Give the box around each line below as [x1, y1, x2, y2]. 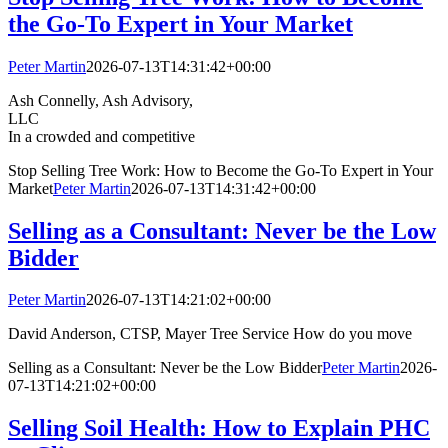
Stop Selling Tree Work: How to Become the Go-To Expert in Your [8, 161, 433, 179]
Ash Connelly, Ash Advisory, [8, 91, 193, 109]
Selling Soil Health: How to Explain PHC [8, 415, 430, 442]
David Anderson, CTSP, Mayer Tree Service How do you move [8, 325, 412, 343]
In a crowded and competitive [8, 127, 195, 145]
